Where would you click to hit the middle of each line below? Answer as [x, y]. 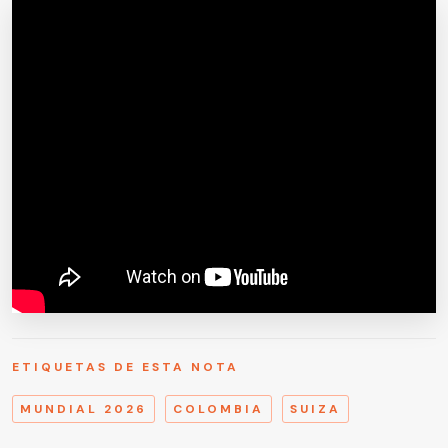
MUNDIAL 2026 [83, 409]
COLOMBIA [218, 409]
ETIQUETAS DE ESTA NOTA [125, 367]
